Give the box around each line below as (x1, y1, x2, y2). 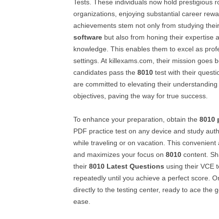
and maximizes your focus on (73, 151, 166, 158)
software (73, 33, 102, 41)
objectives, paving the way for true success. (73, 92, 208, 100)
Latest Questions (107, 162, 164, 170)
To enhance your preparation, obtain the (73, 115, 199, 123)
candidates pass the (73, 68, 137, 76)
